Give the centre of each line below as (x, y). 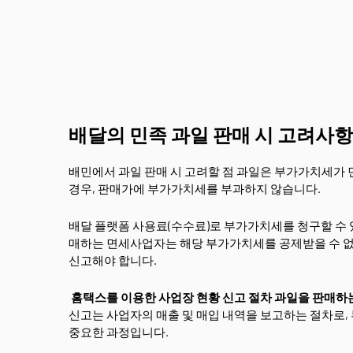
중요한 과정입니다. (120, 332)
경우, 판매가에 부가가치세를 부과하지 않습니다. (195, 188)
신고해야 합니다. (113, 260)
